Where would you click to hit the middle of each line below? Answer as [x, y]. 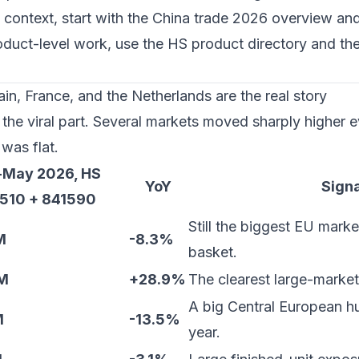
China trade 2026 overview [242, 18]
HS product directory [237, 44]
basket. [213, 252]
